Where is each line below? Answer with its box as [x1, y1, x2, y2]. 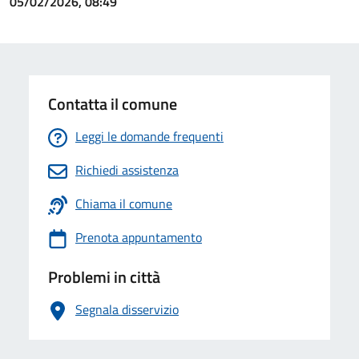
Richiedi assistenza [75, 160, 179, 179]
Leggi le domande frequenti [75, 127, 224, 146]
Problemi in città [48, 264, 160, 289]
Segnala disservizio [75, 300, 179, 319]
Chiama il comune [75, 194, 172, 213]
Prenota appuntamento [75, 228, 202, 247]
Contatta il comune [48, 91, 177, 116]
